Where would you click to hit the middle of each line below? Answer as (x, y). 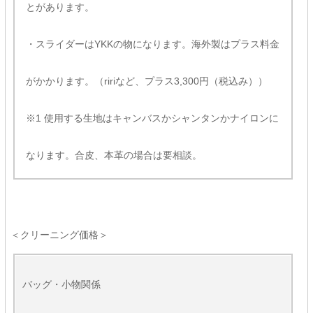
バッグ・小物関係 (61, 284)
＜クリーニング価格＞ (59, 234)
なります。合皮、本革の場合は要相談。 (114, 155)
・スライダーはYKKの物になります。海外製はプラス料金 (152, 44)
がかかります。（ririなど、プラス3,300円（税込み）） (146, 81)
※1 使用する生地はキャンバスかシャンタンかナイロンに (152, 118)
